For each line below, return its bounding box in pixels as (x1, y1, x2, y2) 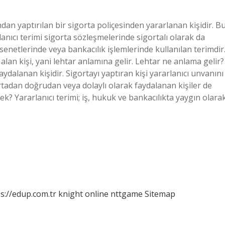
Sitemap (145, 188, 175, 199)
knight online (58, 188, 108, 199)
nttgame (110, 188, 143, 199)
